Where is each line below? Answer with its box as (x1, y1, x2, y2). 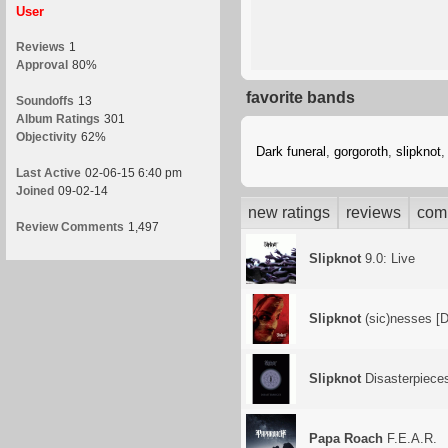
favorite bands (246, 89, 355, 106)
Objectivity (16, 130, 77, 144)
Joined (16, 184, 54, 198)
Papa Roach (309, 431, 383, 446)
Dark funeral (256, 144, 326, 159)
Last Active (16, 166, 81, 180)
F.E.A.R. (383, 431, 437, 446)
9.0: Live (361, 251, 415, 266)
